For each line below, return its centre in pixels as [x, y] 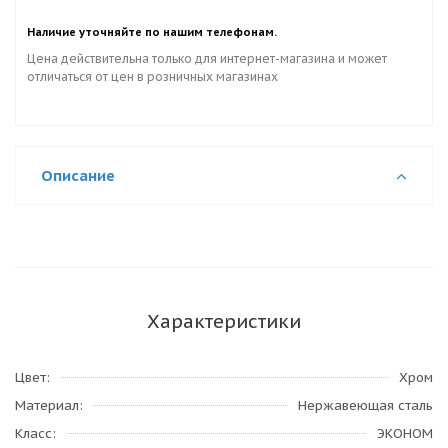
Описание [78, 175]
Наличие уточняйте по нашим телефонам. [152, 32]
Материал [47, 405]
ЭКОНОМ [405, 433]
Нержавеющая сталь [365, 405]
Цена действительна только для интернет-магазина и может [207, 58]
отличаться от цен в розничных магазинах [152, 76]
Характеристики [224, 321]
